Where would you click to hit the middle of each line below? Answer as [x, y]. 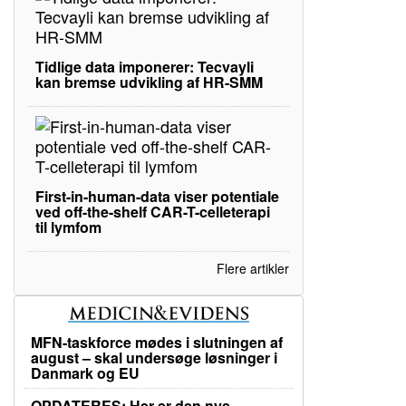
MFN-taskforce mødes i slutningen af [157, 343]
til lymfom [68, 227]
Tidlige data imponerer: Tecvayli [145, 67]
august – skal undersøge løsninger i [154, 358]
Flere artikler [253, 268]
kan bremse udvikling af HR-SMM [149, 82]
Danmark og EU [85, 373]
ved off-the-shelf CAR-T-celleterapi [153, 212]
